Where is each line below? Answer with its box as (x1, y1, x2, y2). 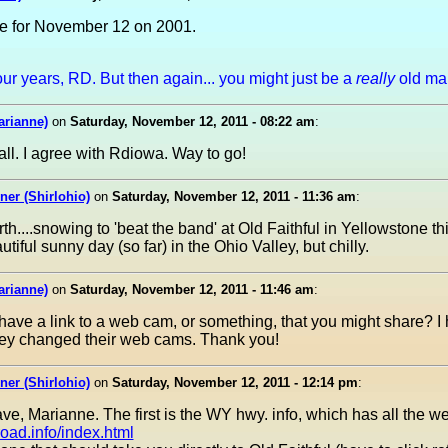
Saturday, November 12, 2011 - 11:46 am (69, 282, 314, 297)
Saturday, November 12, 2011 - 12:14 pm (111, 375, 358, 390)
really (355, 70, 395, 87)
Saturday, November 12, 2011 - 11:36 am (111, 189, 356, 204)
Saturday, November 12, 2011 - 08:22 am (69, 114, 315, 129)
